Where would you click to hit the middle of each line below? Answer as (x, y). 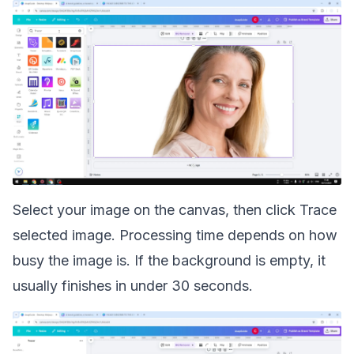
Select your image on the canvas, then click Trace (175, 210)
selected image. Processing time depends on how (175, 235)
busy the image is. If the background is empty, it (169, 260)
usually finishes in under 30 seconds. (133, 286)
